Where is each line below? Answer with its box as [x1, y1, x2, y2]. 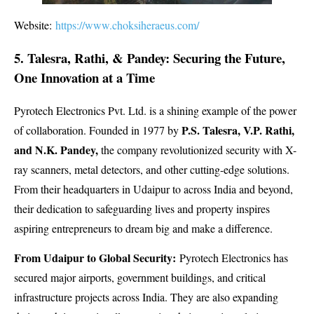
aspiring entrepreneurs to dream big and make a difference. [14, 220, 273, 235]
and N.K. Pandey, [14, 141, 98, 158]
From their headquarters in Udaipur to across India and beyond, [14, 181, 293, 196]
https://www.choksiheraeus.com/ [55, 18, 199, 33]
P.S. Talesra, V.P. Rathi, [179, 121, 294, 138]
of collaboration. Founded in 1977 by [14, 122, 179, 137]
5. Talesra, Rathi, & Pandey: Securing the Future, [14, 48, 285, 67]
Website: [14, 18, 55, 33]
